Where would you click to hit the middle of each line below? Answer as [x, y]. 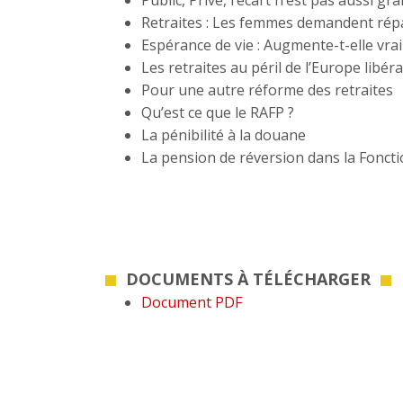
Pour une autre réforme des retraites [267, 90]
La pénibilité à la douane [224, 135]
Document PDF [192, 302]
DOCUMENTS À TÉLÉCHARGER [248, 279]
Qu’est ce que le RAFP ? [218, 112]
